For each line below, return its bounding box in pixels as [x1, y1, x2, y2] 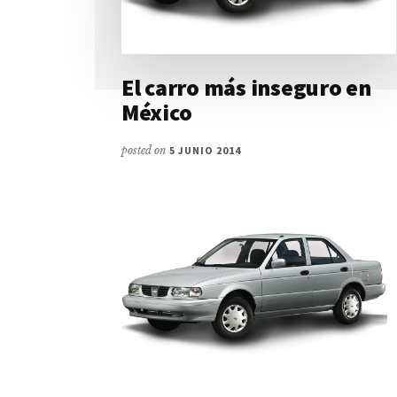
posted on [121, 144, 169, 158]
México [121, 97, 192, 128]
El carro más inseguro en [121, 73, 371, 103]
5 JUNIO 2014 [169, 144, 241, 158]
